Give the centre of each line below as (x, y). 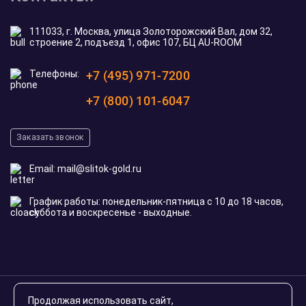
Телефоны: (54, 74)
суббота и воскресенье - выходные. (111, 213)
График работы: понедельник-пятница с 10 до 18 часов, (156, 202)
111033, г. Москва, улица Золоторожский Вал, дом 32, (151, 32)
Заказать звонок (50, 138)
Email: (43, 169)
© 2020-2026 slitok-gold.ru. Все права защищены (153, 291)
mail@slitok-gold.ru (99, 169)
